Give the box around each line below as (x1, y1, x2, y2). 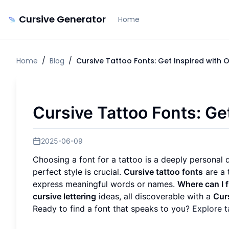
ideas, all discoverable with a (96, 191, 213, 201)
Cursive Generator (19, 13, 106, 26)
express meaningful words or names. (33, 178, 177, 189)
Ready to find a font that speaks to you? (33, 203, 192, 214)
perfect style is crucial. (33, 166, 124, 177)
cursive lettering (33, 191, 96, 201)
